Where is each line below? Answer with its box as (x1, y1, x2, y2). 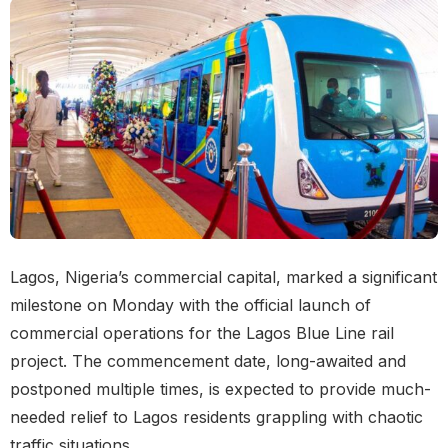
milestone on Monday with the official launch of (10, 295, 371, 316)
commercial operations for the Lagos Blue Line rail (10, 323, 394, 344)
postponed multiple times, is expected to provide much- (10, 379, 431, 400)
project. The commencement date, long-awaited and (10, 351, 406, 372)
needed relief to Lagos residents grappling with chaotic (10, 407, 423, 428)
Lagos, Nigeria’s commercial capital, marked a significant (10, 267, 437, 288)
